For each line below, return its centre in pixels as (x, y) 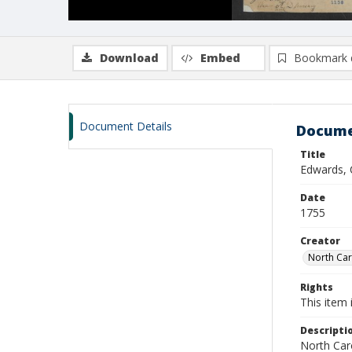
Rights (317, 287)
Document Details (126, 126)
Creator (320, 241)
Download (129, 58)
